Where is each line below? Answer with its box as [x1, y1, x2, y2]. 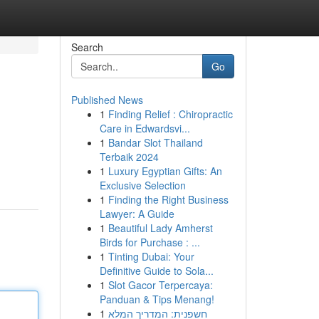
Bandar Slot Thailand [108, 135, 203, 150]
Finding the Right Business [108, 192, 229, 206]
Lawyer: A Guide [99, 206, 174, 221]
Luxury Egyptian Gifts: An [108, 164, 222, 178]
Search [70, 40, 103, 54]
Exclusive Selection [99, 178, 186, 192]
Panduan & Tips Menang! [99, 292, 214, 306]
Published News [70, 93, 143, 107]
